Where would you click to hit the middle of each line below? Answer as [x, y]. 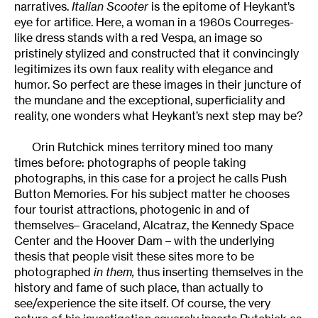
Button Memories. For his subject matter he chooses [152, 193]
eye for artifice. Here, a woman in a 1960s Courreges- [154, 22]
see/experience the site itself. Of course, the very [142, 303]
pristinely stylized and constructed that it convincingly [157, 53]
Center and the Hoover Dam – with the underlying [144, 240]
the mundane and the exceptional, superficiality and [150, 100]
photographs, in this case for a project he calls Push [150, 178]
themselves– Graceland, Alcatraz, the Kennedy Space [154, 225]
